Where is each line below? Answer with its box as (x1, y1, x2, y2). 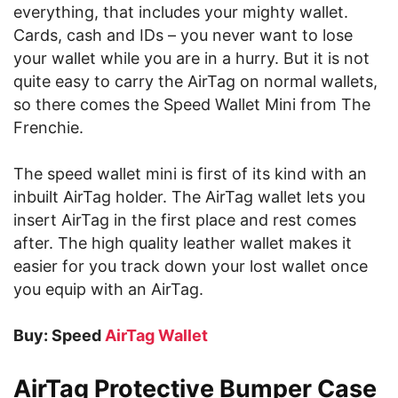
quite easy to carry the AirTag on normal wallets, (13, 72, 378, 91)
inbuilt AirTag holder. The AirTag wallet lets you (13, 187, 365, 206)
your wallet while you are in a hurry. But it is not (13, 49, 370, 68)
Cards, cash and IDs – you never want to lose (13, 26, 353, 44)
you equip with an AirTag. (13, 280, 203, 298)
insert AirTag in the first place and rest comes (13, 211, 356, 229)
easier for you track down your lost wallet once (13, 257, 368, 275)
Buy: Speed (13, 326, 105, 345)
